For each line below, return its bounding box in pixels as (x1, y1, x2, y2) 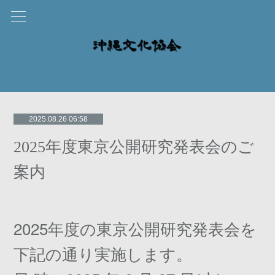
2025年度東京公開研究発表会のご (14, 138, 255, 156)
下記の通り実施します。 (14, 242, 193, 265)
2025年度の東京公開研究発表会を (14, 217, 257, 239)
